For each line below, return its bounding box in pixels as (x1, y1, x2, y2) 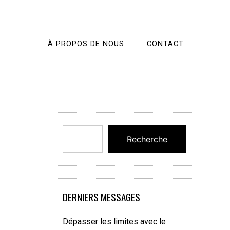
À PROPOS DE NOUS (48, 40, 124, 48)
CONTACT (147, 40, 184, 48)
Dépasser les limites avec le (63, 217, 166, 226)
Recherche (127, 134, 167, 144)
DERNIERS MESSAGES (63, 189, 140, 204)
